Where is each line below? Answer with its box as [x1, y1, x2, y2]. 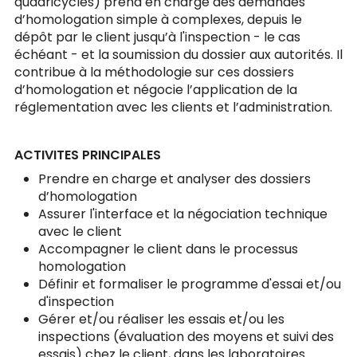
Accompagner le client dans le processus [38, 240, 298, 258]
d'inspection [38, 292, 114, 311]
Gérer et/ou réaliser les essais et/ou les [38, 310, 284, 328]
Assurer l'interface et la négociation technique [38, 205, 328, 223]
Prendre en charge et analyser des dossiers [38, 170, 311, 188]
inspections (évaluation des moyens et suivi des [38, 328, 334, 346]
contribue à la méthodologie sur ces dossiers [14, 63, 294, 81]
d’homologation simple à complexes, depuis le [14, 10, 302, 29]
